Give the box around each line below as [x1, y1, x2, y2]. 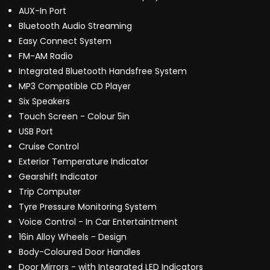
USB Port [19, 125, 53, 138]
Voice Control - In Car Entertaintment [19, 216, 178, 228]
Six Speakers [19, 95, 70, 108]
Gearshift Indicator [19, 171, 98, 183]
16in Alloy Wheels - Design [19, 231, 127, 243]
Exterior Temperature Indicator [19, 155, 148, 168]
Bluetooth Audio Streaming [19, 20, 132, 33]
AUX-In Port [19, 5, 66, 17]
